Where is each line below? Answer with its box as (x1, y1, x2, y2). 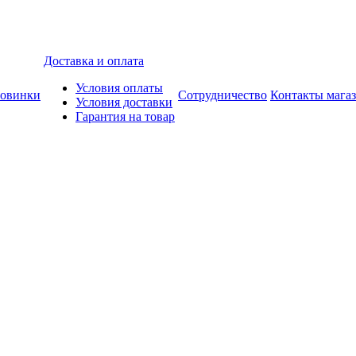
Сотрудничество (178, 88, 267, 102)
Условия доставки (75, 95, 172, 109)
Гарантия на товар (75, 110, 175, 123)
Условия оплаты (75, 81, 163, 95)
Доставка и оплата (44, 54, 144, 68)
